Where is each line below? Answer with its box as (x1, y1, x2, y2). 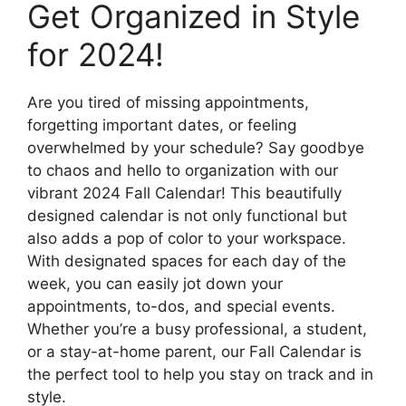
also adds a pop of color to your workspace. (27, 228, 346, 247)
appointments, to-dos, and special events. (27, 296, 335, 315)
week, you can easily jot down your (27, 274, 283, 293)
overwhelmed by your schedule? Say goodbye (27, 138, 364, 157)
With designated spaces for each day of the (27, 251, 346, 270)
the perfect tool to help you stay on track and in (27, 364, 373, 383)
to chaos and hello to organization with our (27, 160, 338, 179)
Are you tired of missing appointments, (27, 92, 309, 111)
